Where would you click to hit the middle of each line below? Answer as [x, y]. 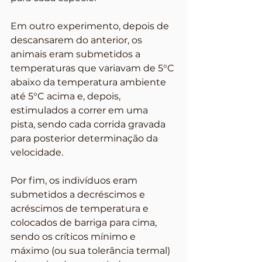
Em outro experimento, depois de [91, 26]
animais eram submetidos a [77, 54]
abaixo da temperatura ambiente [89, 82]
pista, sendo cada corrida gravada [89, 124]
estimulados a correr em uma [80, 110]
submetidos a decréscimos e [79, 194]
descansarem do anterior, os [77, 40]
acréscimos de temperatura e [81, 208]
